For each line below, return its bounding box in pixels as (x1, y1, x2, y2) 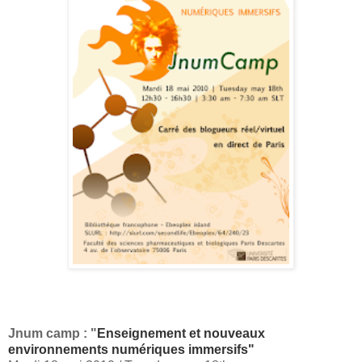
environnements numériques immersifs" (8, 342, 255, 356)
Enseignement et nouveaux (97, 326, 265, 340)
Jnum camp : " (8, 326, 97, 340)
